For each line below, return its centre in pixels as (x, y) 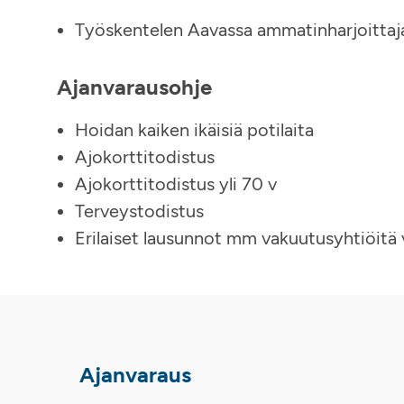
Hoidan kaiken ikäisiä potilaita (194, 130)
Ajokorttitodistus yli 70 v (176, 184)
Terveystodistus (139, 211)
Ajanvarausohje (134, 87)
